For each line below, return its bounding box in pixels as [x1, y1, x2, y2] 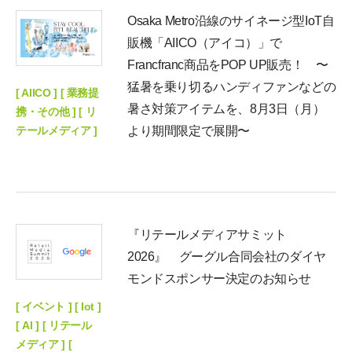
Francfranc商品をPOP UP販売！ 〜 [127, 58, 328, 72]
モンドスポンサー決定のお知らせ [127, 272, 311, 286]
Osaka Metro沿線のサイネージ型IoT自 [127, 14, 335, 28]
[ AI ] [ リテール [16, 318, 92, 332]
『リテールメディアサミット [127, 228, 287, 242]
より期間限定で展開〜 [127, 124, 250, 138]
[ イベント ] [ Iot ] [16, 299, 101, 313]
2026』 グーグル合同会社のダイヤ [127, 250, 326, 264]
